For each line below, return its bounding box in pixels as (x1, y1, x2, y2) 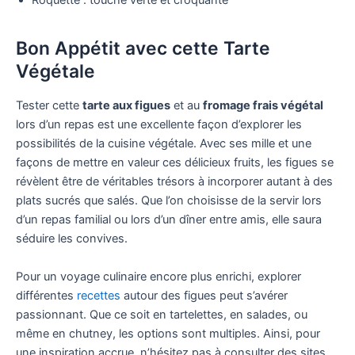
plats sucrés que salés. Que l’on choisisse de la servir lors (16, 193, 322, 208)
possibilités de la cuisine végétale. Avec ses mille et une (16, 136, 311, 151)
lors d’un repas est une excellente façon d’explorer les (16, 117, 302, 132)
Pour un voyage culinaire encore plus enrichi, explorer (16, 269, 301, 284)
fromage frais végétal (203, 98, 323, 113)
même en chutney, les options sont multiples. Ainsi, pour (16, 326, 320, 341)
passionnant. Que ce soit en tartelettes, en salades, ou (16, 307, 307, 322)
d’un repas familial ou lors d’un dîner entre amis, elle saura (16, 212, 322, 227)
